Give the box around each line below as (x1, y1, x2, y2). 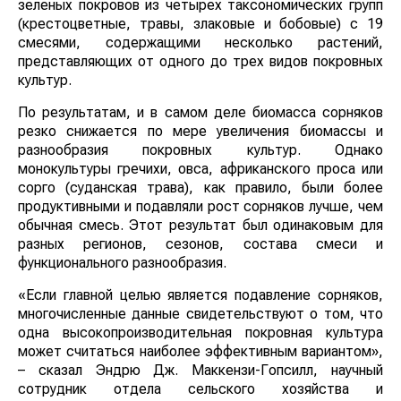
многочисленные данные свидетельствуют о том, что (18, 305, 383, 323)
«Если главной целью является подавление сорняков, (18, 286, 383, 304)
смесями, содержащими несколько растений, (18, 34, 383, 52)
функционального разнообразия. (18, 254, 226, 272)
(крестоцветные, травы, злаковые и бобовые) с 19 (18, 15, 383, 33)
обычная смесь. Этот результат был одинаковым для (18, 217, 383, 235)
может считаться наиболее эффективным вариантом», (18, 343, 383, 361)
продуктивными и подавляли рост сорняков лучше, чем (18, 198, 383, 216)
